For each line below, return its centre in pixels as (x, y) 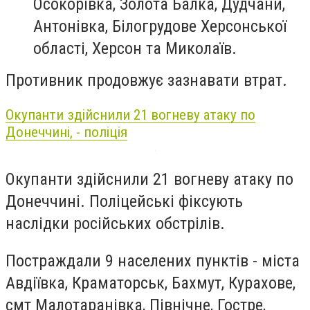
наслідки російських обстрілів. (115, 223)
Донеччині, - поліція (66, 132)
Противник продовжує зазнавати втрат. (146, 81)
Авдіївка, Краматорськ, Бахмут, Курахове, (151, 283)
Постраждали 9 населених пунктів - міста (153, 261)
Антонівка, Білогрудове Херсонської (160, 27)
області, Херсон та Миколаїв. (135, 49)
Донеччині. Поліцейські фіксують (124, 201)
